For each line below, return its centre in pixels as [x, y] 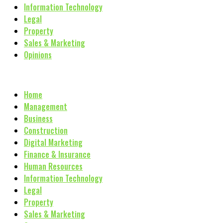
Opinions [38, 55]
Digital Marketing [53, 142]
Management [46, 107]
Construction [46, 130]
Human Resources [53, 166]
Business [38, 118]
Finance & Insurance [57, 154]
